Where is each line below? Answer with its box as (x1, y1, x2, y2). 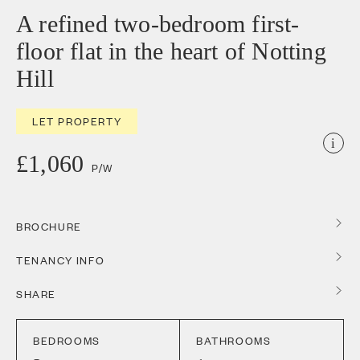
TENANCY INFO (16, 252, 105, 268)
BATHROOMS (196, 333, 272, 349)
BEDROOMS (33, 333, 100, 349)
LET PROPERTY (32, 113, 122, 129)
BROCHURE (16, 219, 82, 235)
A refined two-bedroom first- (16, 10, 300, 38)
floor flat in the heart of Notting (16, 38, 326, 65)
